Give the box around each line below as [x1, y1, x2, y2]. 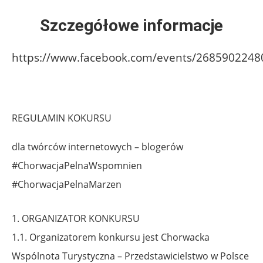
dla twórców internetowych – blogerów [12, 140, 183, 153]
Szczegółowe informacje [40, 15, 223, 35]
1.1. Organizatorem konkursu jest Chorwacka [12, 230, 210, 244]
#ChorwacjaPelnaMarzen [12, 177, 122, 191]
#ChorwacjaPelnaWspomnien [12, 159, 142, 172]
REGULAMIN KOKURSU [12, 111, 112, 124]
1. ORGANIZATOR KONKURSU [12, 211, 140, 225]
